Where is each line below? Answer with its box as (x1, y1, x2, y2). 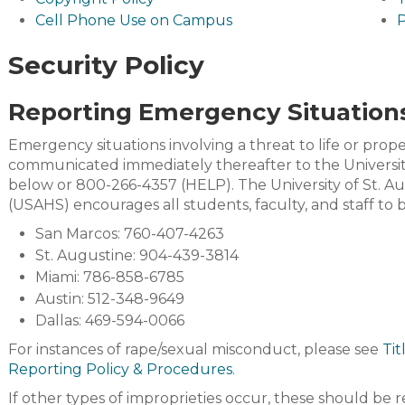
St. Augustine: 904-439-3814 (35, 247, 239, 264)
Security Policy (8, 50, 204, 80)
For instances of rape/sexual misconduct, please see (8, 341, 382, 358)
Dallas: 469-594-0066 (35, 312, 184, 329)
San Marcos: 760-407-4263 (35, 225, 224, 242)
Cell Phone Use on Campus (35, 12, 232, 29)
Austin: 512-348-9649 (35, 290, 184, 307)
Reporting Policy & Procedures (8, 361, 232, 378)
